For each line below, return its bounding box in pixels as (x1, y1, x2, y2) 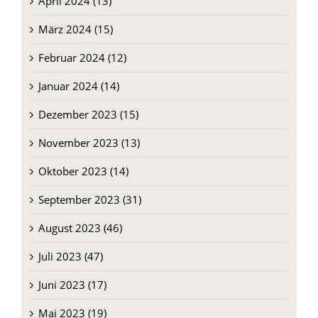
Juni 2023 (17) (38, 277, 106, 292)
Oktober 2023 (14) (38, 163, 128, 178)
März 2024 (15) (38, 21, 113, 36)
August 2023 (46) (38, 220, 122, 235)
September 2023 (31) (38, 192, 141, 207)
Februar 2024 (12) (38, 50, 126, 65)
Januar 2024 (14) (38, 78, 119, 93)
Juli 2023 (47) (38, 248, 103, 263)
